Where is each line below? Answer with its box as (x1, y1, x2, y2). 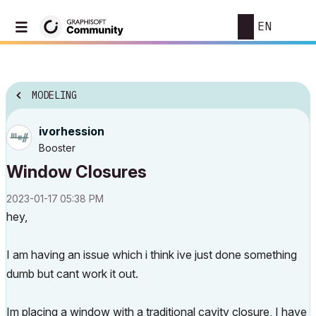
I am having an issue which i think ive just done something (6, 248, 297, 262)
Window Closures (6, 162, 147, 182)
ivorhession (39, 124, 104, 138)
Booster (39, 142, 75, 154)
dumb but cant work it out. (6, 267, 138, 281)
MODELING (32, 89, 77, 102)
